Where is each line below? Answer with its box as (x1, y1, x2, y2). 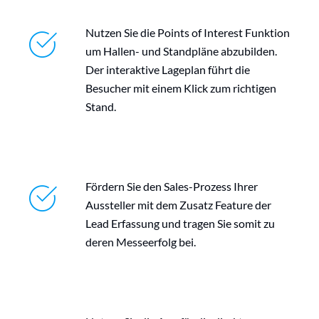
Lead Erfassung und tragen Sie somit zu (85, 216, 275, 231)
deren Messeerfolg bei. (85, 235, 196, 249)
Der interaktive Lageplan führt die (85, 63, 250, 77)
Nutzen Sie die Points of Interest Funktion (85, 26, 290, 40)
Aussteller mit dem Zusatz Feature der (85, 198, 271, 212)
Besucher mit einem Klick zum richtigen (85, 81, 276, 95)
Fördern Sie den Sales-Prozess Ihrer (85, 179, 258, 194)
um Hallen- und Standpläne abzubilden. (85, 44, 277, 58)
